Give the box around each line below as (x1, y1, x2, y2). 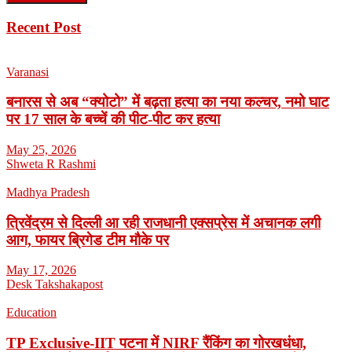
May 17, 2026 (6, 263, 76, 277)
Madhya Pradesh (6, 185, 90, 199)
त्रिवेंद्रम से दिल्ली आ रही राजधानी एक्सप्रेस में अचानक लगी (6, 214, 321, 231)
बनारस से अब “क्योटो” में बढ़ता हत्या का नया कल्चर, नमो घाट (6, 93, 329, 111)
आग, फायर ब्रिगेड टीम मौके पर (6, 231, 169, 248)
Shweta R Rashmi (6, 157, 96, 170)
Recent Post (6, 18, 81, 35)
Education (6, 306, 57, 320)
